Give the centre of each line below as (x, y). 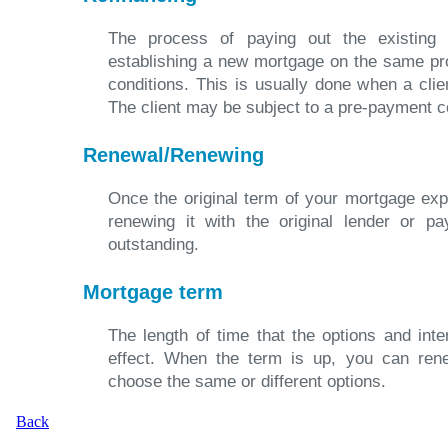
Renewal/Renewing (173, 155)
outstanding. (153, 244)
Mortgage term (153, 292)
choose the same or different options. (247, 381)
